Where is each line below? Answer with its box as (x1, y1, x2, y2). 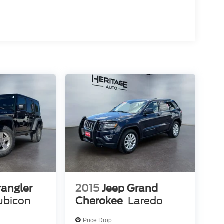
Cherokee (75, 195, 123, 207)
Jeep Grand (101, 182, 158, 195)
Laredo (127, 195, 163, 207)
